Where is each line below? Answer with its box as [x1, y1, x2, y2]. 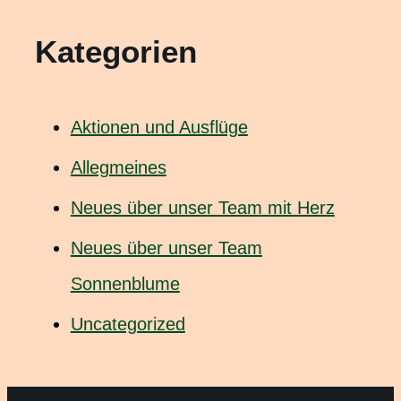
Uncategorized [70, 313, 185, 334]
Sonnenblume [70, 273, 180, 294]
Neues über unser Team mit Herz [70, 197, 335, 218]
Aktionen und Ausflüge [70, 116, 248, 137]
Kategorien [34, 33, 197, 69]
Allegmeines [70, 157, 166, 177]
